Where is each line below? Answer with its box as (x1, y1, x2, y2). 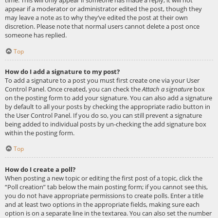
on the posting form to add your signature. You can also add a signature (5, 93, 212, 102)
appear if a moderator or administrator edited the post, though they (5, 4, 202, 13)
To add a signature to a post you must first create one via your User (5, 75, 200, 85)
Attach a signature (142, 84, 192, 93)
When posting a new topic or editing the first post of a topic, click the (5, 173, 202, 182)
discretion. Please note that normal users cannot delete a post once (5, 21, 200, 31)
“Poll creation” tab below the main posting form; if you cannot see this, (5, 182, 208, 191)
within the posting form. (5, 128, 74, 137)
